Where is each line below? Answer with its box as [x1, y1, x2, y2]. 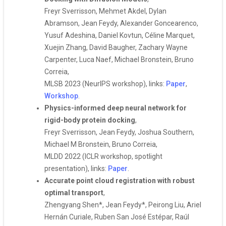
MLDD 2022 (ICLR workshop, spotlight [44, 152, 162, 160]
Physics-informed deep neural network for [44, 104, 187, 112]
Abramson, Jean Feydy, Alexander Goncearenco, [44, 19, 198, 27]
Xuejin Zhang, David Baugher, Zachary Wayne [44, 43, 188, 51]
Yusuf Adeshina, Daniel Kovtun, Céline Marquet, [44, 31, 195, 39]
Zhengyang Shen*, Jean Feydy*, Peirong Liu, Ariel [44, 201, 201, 209]
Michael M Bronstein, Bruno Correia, [44, 140, 157, 148]
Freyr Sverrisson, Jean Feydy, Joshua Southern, [44, 128, 194, 136]
